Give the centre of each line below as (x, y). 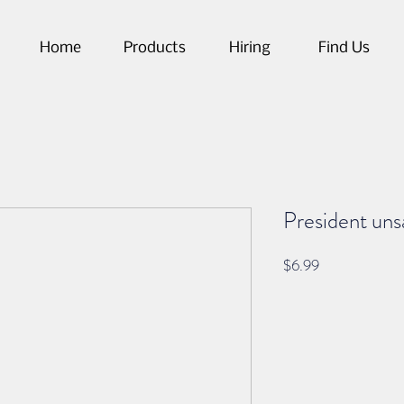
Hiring (249, 48)
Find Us (344, 48)
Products (155, 48)
